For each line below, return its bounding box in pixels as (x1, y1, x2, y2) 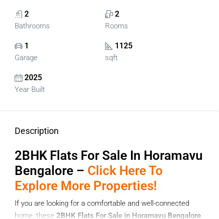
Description (15, 126, 59, 136)
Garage (15, 53, 38, 62)
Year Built (15, 85, 45, 94)
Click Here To (88, 163, 163, 178)
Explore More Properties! (15, 178, 157, 193)
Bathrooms (15, 22, 50, 30)
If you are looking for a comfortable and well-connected (15, 199, 189, 208)
